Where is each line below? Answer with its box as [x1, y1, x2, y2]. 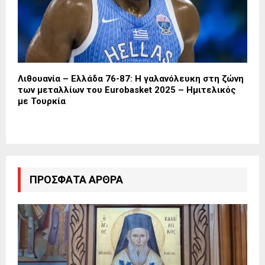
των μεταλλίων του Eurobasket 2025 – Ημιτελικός [18, 84, 236, 95]
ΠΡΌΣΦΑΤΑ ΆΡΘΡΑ [30, 173, 123, 186]
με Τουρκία [18, 95, 66, 106]
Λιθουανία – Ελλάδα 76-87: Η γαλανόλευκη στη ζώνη [18, 73, 244, 84]
